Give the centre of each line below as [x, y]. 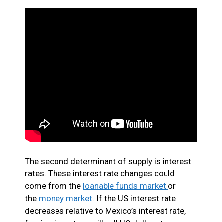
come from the [54, 186]
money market [65, 198]
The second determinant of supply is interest [108, 161]
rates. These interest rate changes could [100, 173]
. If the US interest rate [134, 198]
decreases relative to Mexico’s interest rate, [105, 210]
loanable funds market [125, 186]
